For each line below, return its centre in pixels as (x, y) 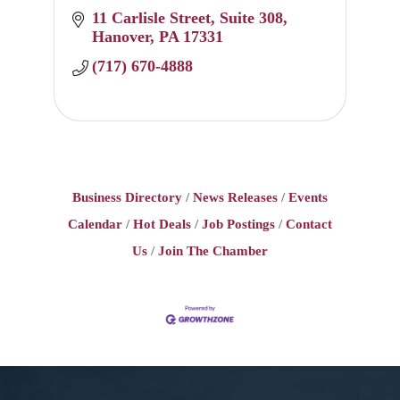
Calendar (95, 224)
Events (308, 197)
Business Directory (127, 197)
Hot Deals (162, 224)
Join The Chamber (212, 251)
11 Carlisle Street (152, 18)
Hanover (121, 37)
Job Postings (238, 224)
